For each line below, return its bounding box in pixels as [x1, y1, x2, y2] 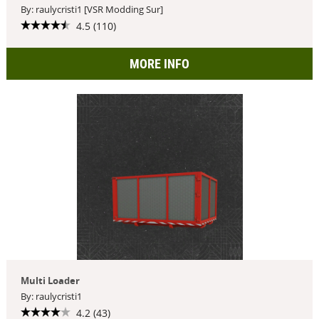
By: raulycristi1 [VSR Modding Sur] [20, 3, 163, 16]
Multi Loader [20, 274, 80, 287]
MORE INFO [130, 56, 189, 71]
